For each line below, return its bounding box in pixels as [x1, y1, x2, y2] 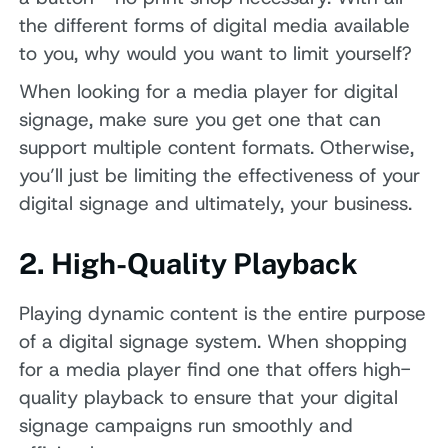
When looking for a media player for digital [19, 78, 399, 104]
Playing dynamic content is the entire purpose [19, 300, 427, 326]
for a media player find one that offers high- [19, 356, 411, 382]
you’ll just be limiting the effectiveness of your [19, 162, 421, 188]
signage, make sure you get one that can [19, 106, 382, 132]
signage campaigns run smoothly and [19, 412, 354, 438]
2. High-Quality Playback [19, 246, 359, 280]
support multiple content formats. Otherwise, [19, 134, 415, 160]
